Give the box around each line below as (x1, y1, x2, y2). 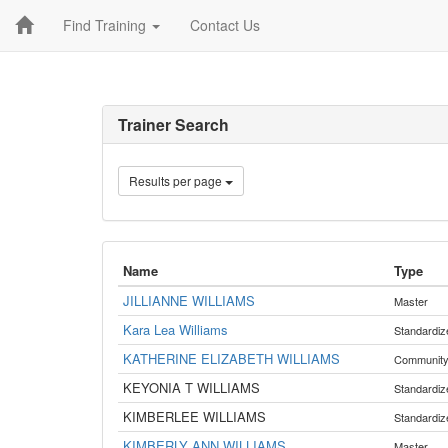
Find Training (63, 15, 150, 35)
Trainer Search (118, 113, 229, 136)
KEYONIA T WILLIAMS (123, 378, 260, 397)
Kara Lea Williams (123, 320, 228, 339)
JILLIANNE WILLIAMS (123, 291, 255, 310)
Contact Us (190, 15, 260, 35)
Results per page (129, 172, 225, 189)
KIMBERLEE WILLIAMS (123, 407, 266, 426)
